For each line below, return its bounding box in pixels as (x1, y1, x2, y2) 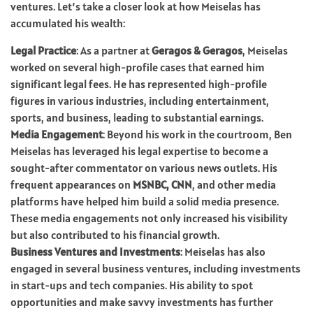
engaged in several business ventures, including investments (10, 261, 300, 275)
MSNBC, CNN (133, 177, 192, 191)
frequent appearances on (10, 177, 133, 191)
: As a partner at (76, 43, 152, 57)
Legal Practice (10, 43, 76, 57)
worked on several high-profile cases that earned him (10, 59, 265, 74)
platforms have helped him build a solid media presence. (10, 194, 279, 208)
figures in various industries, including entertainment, (10, 93, 269, 108)
